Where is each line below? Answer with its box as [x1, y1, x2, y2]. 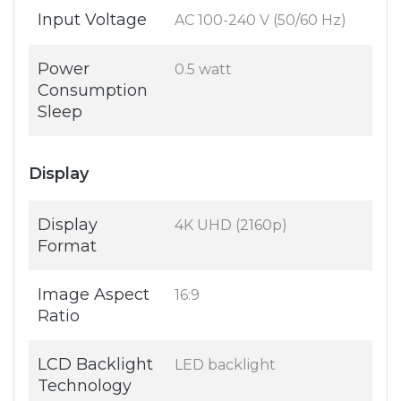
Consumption [38, 81, 148, 101]
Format [38, 236, 97, 257]
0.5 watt [175, 61, 232, 79]
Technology [38, 376, 132, 397]
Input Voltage [38, 10, 147, 30]
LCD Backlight [38, 354, 153, 375]
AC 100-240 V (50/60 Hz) [175, 12, 346, 30]
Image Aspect [38, 285, 149, 305]
